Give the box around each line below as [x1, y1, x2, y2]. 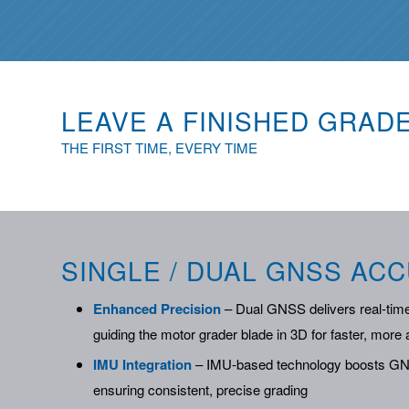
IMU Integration [93, 353, 192, 374]
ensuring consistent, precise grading [93, 379, 308, 399]
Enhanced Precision [93, 298, 221, 319]
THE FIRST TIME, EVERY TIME [61, 137, 257, 157]
